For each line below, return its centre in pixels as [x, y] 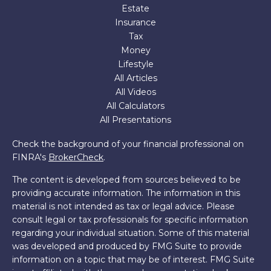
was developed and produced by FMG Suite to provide [127, 246]
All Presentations [135, 120]
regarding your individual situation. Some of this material [131, 233]
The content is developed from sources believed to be [126, 180]
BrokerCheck [76, 157]
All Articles [135, 78]
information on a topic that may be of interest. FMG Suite [133, 260]
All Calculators [135, 106]
